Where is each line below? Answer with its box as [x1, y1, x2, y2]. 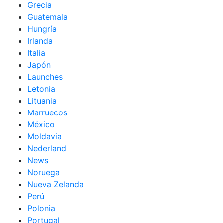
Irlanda [27, 36, 53, 46]
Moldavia [27, 131, 62, 141]
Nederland [27, 143, 66, 153]
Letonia [27, 84, 55, 94]
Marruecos [27, 108, 67, 117]
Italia [27, 48, 45, 58]
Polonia [27, 203, 55, 213]
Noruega [27, 167, 60, 177]
